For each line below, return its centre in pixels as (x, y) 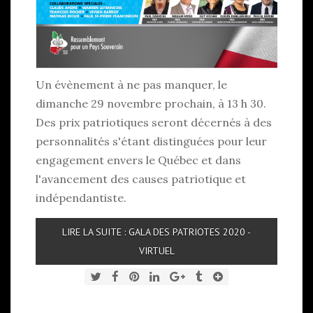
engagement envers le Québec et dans (138, 160)
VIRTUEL (156, 251)
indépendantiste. (81, 198)
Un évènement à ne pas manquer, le (131, 85)
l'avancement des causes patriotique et (141, 179)
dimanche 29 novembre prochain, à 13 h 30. (152, 104)
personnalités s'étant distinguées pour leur (151, 141)
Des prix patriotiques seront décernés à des (154, 123)
